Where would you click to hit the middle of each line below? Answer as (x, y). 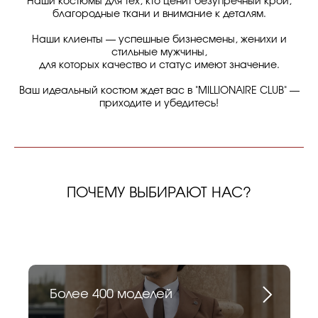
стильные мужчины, (159, 52)
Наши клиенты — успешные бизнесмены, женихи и (159, 39)
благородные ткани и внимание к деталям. (159, 14)
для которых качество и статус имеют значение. (159, 65)
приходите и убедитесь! (159, 103)
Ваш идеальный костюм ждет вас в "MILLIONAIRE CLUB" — (159, 91)
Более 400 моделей (111, 294)
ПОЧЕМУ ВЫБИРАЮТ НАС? (159, 193)
